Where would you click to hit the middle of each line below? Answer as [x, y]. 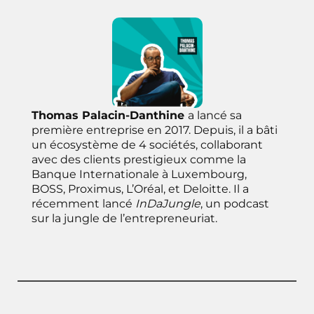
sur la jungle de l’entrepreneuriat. [124, 218]
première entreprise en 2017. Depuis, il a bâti [155, 130]
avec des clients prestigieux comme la [139, 159]
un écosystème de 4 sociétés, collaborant [147, 144]
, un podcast [235, 203]
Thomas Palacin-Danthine [110, 115]
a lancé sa [215, 115]
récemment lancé [83, 203]
